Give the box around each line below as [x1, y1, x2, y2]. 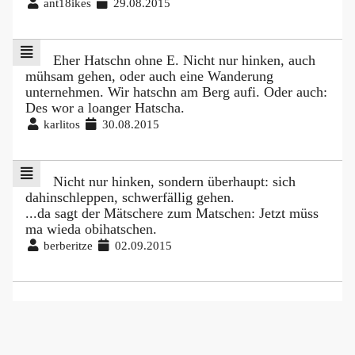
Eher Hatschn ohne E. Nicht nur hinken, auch [52, 52, 315, 69]
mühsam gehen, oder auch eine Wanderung [25, 68, 273, 85]
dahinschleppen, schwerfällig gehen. [25, 189, 235, 206]
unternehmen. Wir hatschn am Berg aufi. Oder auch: [25, 84, 327, 101]
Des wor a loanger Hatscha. [25, 100, 185, 116]
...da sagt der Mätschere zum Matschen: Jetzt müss [25, 205, 319, 222]
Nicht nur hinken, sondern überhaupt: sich [52, 174, 296, 190]
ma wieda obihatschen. [25, 221, 157, 238]
